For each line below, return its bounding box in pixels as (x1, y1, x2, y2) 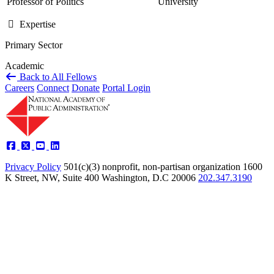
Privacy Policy (5, 161, 61, 172)
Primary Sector (5, 39, 62, 50)
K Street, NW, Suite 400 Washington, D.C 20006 (5, 172, 196, 183)
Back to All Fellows (17, 71, 97, 82)
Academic (5, 60, 44, 71)
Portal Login (102, 82, 150, 93)
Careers (5, 82, 34, 93)
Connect (37, 82, 69, 93)
